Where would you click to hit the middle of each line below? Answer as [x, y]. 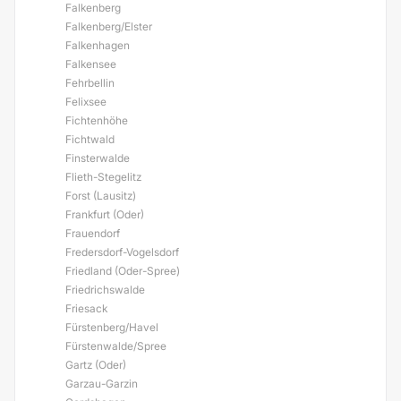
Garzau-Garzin [102, 384]
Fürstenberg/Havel [112, 327]
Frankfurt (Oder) [105, 214]
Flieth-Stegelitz [103, 177]
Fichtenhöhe [97, 120]
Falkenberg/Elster [109, 26]
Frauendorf [93, 233]
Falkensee [91, 64]
